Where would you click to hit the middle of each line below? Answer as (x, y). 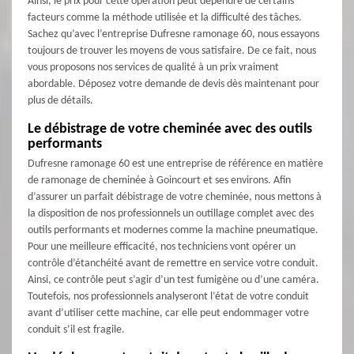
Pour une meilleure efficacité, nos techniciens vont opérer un (162, 247)
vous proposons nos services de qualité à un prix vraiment (153, 68)
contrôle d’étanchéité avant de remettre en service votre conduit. (173, 264)
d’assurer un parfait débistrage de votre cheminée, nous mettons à (175, 198)
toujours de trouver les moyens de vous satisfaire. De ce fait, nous (172, 51)
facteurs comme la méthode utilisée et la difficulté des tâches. (165, 18)
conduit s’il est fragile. (76, 330)
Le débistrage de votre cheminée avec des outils (170, 130)
